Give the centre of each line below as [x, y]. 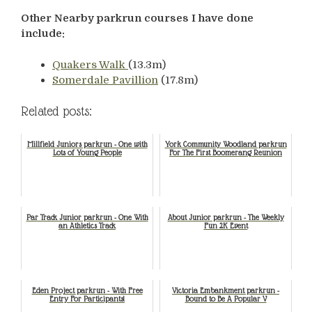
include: [43, 34]
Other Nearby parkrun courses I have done [137, 18]
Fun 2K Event [226, 226]
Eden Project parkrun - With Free [87, 291]
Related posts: [56, 111]
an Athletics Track [87, 226]
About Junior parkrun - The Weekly [226, 218]
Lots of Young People [87, 153]
